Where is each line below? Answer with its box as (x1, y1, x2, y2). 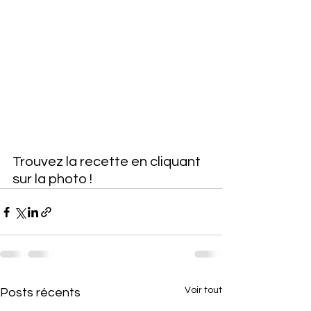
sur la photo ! (12, 172, 92, 187)
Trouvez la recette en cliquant (12, 155, 203, 169)
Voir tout (185, 285, 222, 296)
